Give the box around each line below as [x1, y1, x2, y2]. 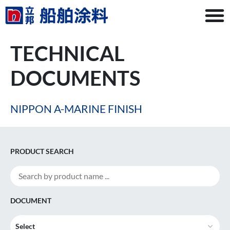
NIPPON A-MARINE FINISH [10, 102, 142, 115]
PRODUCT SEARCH [10, 147, 74, 156]
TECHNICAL [10, 41, 125, 66]
